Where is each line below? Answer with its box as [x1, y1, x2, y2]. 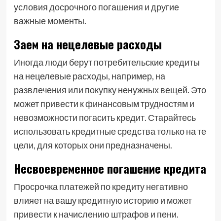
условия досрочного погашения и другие [13, 1, 179, 12]
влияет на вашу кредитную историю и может [13, 195, 192, 206]
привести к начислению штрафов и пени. [13, 209, 179, 220]
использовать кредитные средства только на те [13, 126, 206, 137]
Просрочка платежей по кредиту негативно [13, 181, 188, 192]
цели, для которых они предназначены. [13, 140, 172, 150]
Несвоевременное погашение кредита [13, 159, 206, 177]
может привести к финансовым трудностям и [13, 98, 194, 109]
